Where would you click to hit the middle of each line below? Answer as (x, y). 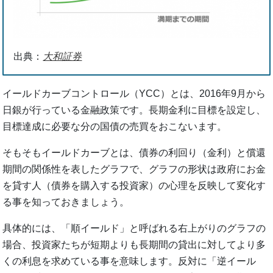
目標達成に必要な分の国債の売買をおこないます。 (115, 126)
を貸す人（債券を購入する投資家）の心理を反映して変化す (134, 185)
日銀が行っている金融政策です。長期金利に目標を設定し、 (134, 110)
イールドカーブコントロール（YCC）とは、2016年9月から (134, 93)
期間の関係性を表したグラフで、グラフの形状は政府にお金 (134, 169)
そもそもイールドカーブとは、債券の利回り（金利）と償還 (134, 152)
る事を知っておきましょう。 (66, 202)
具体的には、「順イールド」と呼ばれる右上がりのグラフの (134, 228)
